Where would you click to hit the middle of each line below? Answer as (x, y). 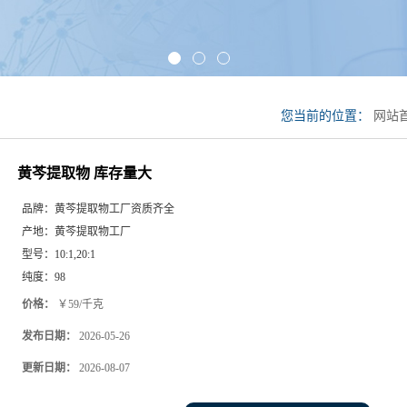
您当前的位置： (327, 116)
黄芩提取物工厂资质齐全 (114, 209)
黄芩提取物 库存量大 (84, 173)
